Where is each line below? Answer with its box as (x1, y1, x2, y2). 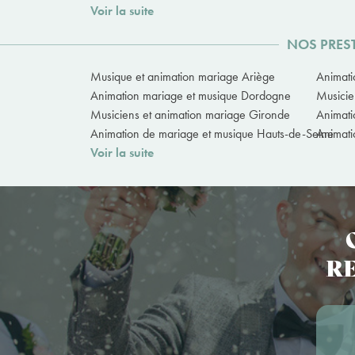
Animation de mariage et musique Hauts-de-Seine (90, 125, 334, 143)
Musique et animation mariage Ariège (90, 68, 275, 86)
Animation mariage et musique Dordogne (90, 87, 291, 105)
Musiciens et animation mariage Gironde (90, 106, 290, 124)
